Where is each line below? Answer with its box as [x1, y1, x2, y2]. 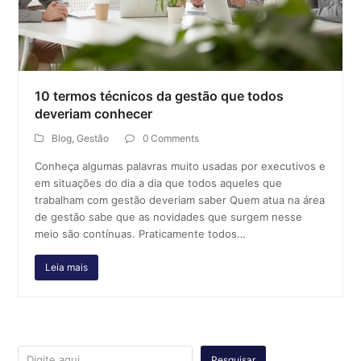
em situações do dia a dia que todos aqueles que [35, 176, 283, 189]
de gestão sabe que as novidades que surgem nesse [35, 210, 303, 223]
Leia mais [45, 261, 89, 274]
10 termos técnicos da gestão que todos [35, 87, 284, 104]
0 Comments [143, 131, 200, 144]
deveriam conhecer [35, 105, 153, 122]
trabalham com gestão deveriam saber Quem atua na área [35, 193, 326, 206]
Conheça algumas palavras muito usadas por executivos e [35, 159, 326, 172]
